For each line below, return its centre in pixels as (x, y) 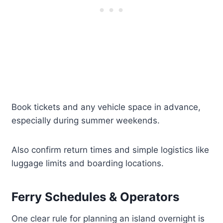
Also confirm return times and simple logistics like (111, 150)
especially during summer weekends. (86, 121)
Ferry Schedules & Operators (96, 197)
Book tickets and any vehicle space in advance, (106, 107)
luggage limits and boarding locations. (88, 164)
